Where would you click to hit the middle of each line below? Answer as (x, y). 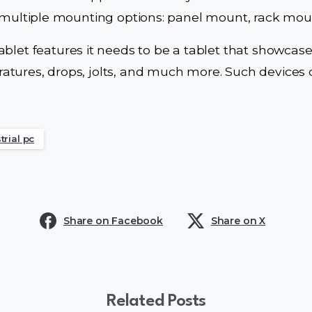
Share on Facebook (113, 220)
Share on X (238, 220)
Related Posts (156, 301)
